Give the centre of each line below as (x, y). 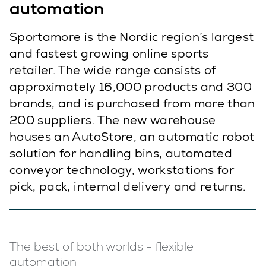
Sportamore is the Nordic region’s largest (132, 37)
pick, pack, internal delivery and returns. (128, 187)
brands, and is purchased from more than (132, 104)
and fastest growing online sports (109, 54)
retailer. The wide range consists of (113, 70)
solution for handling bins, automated (121, 153)
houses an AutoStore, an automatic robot (132, 137)
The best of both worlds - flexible (102, 246)
